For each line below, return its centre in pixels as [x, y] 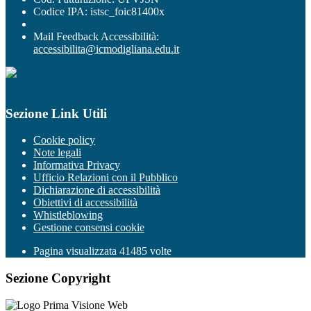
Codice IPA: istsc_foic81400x [99, 11]
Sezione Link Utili [56, 113]
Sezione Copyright [58, 278]
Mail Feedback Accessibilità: [96, 36]
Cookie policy [64, 140]
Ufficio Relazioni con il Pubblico [106, 178]
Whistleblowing [68, 215]
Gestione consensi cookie [89, 228]
